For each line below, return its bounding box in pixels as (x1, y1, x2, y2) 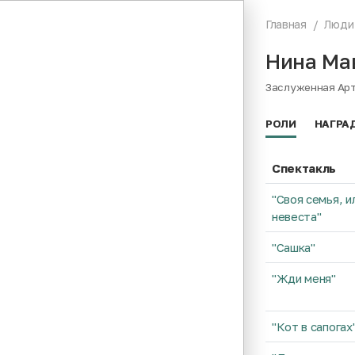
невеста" (271, 209, 322, 223)
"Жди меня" (271, 271, 336, 285)
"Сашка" (271, 240, 315, 254)
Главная (265, 17, 307, 31)
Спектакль (271, 161, 337, 175)
